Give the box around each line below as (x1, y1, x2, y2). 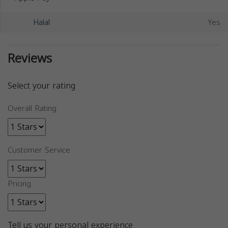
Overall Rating (8, 101, 56, 116)
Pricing (8, 177, 31, 191)
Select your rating (8, 78, 75, 94)
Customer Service (8, 143, 70, 158)
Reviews (8, 47, 52, 71)
